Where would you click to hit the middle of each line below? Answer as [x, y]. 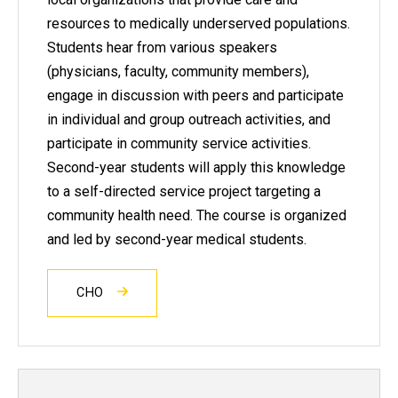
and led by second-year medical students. [177, 239]
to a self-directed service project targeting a [184, 191]
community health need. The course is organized [197, 215]
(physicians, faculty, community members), [178, 71]
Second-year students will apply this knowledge [196, 167]
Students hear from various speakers [162, 47]
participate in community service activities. [179, 143]
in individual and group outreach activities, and [189, 119]
